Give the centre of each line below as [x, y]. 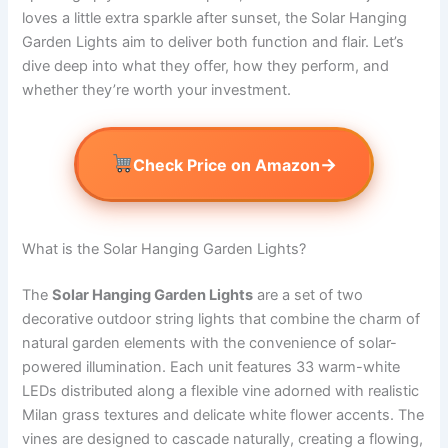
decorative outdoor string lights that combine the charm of [221, 319]
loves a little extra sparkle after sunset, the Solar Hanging [215, 18]
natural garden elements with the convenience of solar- [210, 343]
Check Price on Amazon [227, 164]
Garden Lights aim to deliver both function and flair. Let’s [213, 42]
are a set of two [308, 295]
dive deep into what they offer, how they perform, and [206, 66]
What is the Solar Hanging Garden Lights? [164, 249]
